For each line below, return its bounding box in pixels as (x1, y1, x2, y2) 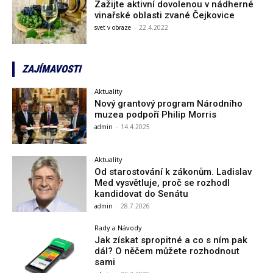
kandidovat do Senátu (94, 188, 189, 200)
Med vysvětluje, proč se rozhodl (94, 177, 230, 189)
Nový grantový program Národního (94, 98, 243, 110)
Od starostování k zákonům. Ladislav (94, 166, 252, 178)
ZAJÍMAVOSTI (22, 63, 81, 76)
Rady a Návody (94, 222, 143, 232)
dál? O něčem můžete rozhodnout (94, 245, 240, 257)
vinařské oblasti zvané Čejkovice (94, 9, 235, 21)
